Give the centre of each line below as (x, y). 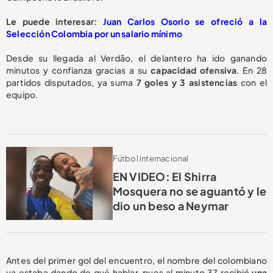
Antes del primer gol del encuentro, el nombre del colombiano (136, 261)
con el (252, 82)
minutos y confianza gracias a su (79, 70)
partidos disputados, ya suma (71, 82)
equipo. (22, 94)
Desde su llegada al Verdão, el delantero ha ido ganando (136, 58)
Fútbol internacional (151, 158)
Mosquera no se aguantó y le (190, 191)
